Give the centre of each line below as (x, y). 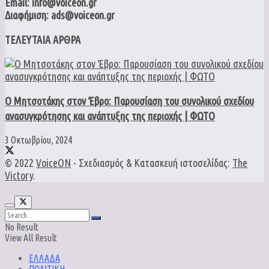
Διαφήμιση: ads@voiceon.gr (60, 15)
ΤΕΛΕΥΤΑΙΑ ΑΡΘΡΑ (43, 40)
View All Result (31, 237)
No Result (22, 227)
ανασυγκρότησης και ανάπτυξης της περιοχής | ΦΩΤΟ (110, 116)
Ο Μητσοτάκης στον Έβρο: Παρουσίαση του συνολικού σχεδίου (129, 101)
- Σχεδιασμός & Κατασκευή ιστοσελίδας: (152, 163)
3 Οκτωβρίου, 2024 (38, 140)
